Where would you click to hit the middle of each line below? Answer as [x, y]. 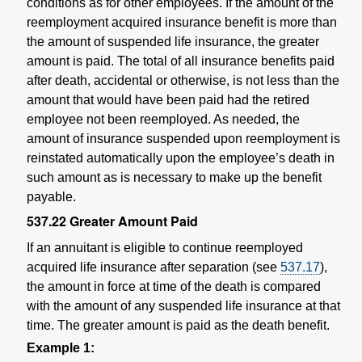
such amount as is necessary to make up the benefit [174, 177]
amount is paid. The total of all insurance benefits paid [181, 61]
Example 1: [61, 347]
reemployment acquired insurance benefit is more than [182, 22]
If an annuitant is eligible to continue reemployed [165, 247]
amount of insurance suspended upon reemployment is [183, 138]
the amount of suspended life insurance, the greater [173, 41]
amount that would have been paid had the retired [168, 99]
